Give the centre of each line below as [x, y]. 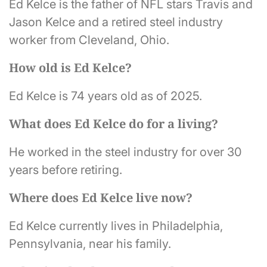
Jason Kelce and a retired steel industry [116, 22]
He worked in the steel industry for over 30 [125, 152]
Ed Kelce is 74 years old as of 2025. [105, 96]
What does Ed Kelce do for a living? [114, 123]
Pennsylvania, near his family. [90, 243]
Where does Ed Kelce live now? [101, 197]
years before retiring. [66, 170]
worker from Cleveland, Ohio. [89, 40]
